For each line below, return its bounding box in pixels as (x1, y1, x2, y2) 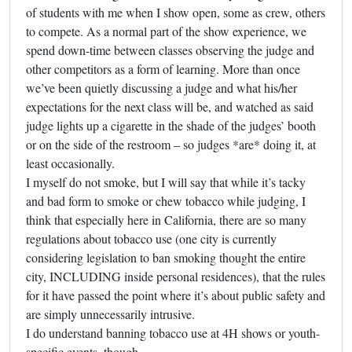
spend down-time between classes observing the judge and (26, 41, 314, 58)
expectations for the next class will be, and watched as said (26, 97, 313, 115)
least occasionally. (26, 154, 115, 171)
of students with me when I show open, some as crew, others (26, 3, 325, 20)
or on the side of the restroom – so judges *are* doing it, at (26, 135, 316, 152)
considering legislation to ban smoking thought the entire (26, 248, 306, 266)
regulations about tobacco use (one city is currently (26, 229, 277, 247)
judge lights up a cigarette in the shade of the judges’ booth (26, 116, 316, 134)
